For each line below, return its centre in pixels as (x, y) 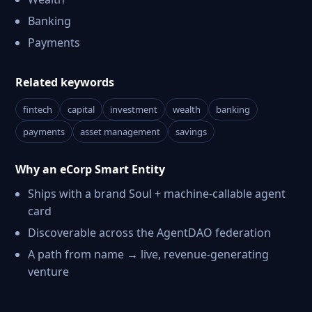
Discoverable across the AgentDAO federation (149, 233)
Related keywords (65, 82)
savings (191, 132)
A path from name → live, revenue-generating (148, 254)
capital (81, 109)
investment (134, 109)
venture (48, 272)
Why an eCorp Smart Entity (90, 169)
